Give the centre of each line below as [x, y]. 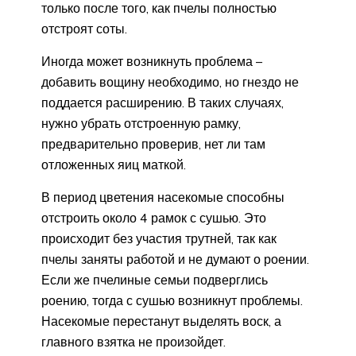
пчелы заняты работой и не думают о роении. [175, 259]
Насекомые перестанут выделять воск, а [161, 321]
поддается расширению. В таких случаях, [163, 103]
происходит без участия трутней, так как [159, 239]
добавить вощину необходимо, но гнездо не [170, 82]
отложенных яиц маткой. [114, 165]
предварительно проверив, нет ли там [153, 144]
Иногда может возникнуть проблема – [152, 62]
